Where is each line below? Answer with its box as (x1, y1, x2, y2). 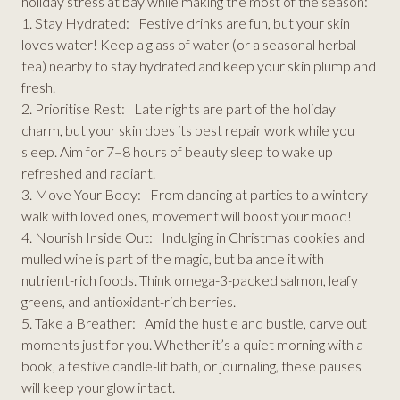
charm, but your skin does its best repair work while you (21, 121, 354, 138)
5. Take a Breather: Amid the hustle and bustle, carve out (21, 313, 367, 331)
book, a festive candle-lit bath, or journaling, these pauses (21, 356, 362, 374)
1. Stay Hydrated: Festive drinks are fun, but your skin (21, 13, 350, 31)
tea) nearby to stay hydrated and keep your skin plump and (21, 56, 376, 74)
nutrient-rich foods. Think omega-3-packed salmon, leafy (21, 271, 358, 288)
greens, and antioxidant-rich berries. (21, 292, 236, 310)
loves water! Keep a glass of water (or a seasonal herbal (21, 35, 356, 53)
